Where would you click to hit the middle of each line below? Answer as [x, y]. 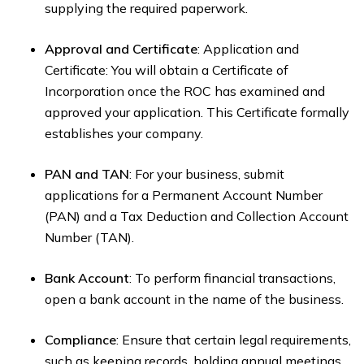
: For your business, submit [207, 174]
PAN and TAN [87, 174]
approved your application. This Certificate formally [197, 113]
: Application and [248, 49]
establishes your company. [124, 134]
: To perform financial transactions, [232, 278]
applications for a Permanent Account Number [184, 195]
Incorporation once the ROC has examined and [185, 91]
